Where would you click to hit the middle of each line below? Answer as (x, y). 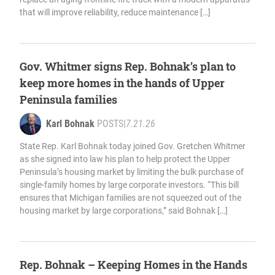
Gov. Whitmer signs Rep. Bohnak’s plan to (128, 67)
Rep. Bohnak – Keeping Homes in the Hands (134, 265)
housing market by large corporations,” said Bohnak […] (124, 211)
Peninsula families (68, 100)
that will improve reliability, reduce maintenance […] (115, 13)
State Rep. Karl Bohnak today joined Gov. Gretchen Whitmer (133, 146)
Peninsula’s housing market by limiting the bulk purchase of (132, 172)
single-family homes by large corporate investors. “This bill (129, 185)
